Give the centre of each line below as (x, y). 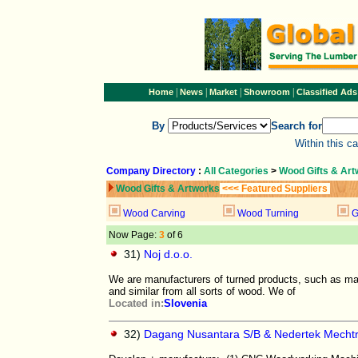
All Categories (237, 171)
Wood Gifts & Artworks (168, 189)
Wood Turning (268, 213)
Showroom (267, 92)
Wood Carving (154, 213)
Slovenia (185, 303)
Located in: (136, 303)
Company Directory (151, 171)
